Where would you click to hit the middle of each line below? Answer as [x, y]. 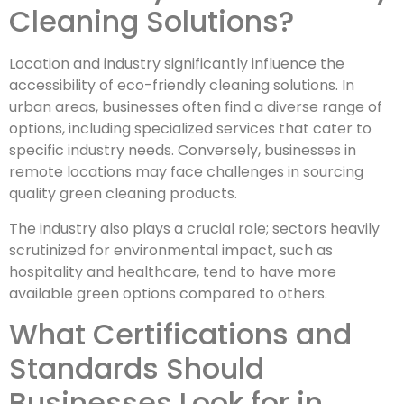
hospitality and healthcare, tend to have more [173, 271]
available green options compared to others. [168, 293]
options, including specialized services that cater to [190, 129]
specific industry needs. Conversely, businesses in [183, 151]
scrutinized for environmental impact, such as [171, 250]
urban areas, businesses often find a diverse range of [196, 107]
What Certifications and [180, 334]
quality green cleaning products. [123, 194]
